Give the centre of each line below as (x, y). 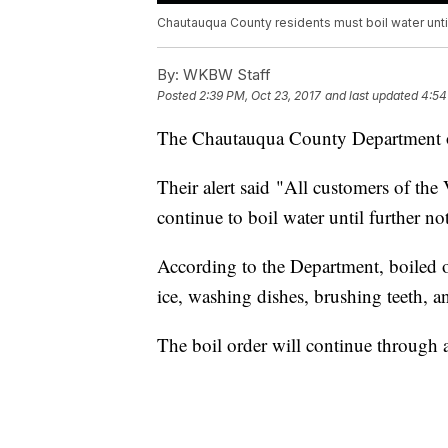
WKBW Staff (225, 75)
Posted (178, 96)
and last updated (371, 96)
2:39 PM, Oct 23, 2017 (260, 96)
